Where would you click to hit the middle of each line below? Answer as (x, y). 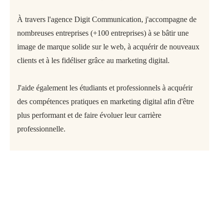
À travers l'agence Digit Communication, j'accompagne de (107, 19)
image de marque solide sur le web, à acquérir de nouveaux (108, 46)
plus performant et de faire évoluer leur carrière (89, 115)
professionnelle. (41, 129)
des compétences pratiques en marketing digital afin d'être (106, 101)
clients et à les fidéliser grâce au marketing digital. (93, 60)
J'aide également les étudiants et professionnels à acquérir (105, 88)
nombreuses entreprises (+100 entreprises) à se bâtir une (103, 33)
